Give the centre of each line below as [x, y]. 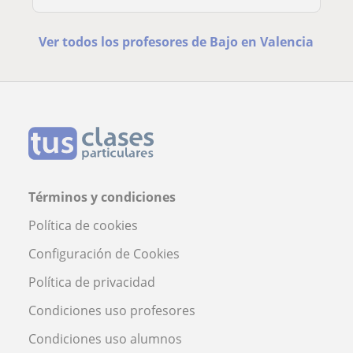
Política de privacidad [92, 282]
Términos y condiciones [102, 197]
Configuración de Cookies [104, 254]
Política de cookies [83, 226]
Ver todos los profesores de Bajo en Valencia [176, 42]
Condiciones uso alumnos [105, 339]
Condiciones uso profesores [112, 311]
